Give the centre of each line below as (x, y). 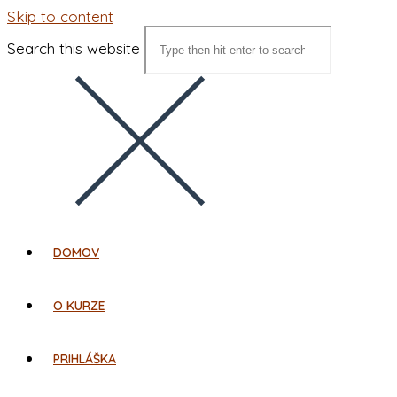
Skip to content (60, 16)
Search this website (74, 48)
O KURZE (79, 306)
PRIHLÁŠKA (85, 359)
